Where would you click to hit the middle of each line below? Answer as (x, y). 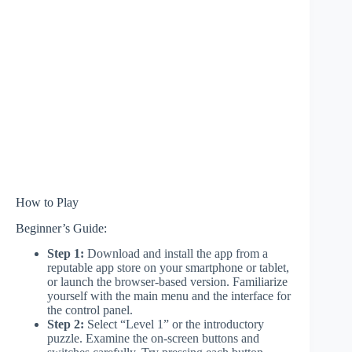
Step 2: (66, 324)
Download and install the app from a (176, 254)
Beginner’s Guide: (61, 228)
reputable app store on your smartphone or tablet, (168, 268)
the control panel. (90, 310)
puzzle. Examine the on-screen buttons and (153, 339)
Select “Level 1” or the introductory (174, 324)
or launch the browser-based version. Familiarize (167, 282)
